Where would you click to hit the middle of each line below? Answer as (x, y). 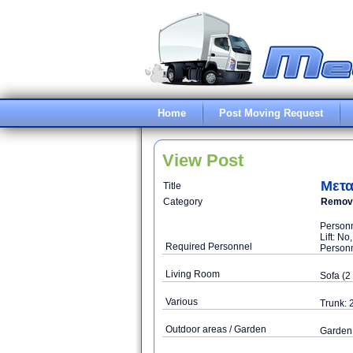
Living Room (193, 274)
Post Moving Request (271, 113)
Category (183, 202)
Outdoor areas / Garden (216, 329)
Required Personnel (209, 247)
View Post (203, 160)
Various (182, 302)
